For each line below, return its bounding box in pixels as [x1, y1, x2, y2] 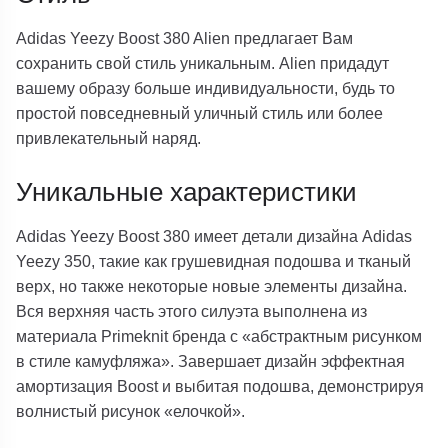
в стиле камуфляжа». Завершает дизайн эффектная [16, 352, 406, 371]
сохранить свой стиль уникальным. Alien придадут [16, 53, 390, 72]
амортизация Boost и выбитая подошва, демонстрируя [16, 377, 425, 396]
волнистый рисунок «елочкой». [16, 402, 246, 421]
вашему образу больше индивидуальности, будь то [16, 78, 396, 97]
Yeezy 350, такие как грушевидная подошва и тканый [16, 252, 412, 271]
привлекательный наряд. [16, 128, 202, 147]
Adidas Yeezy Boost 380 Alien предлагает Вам [16, 28, 354, 47]
